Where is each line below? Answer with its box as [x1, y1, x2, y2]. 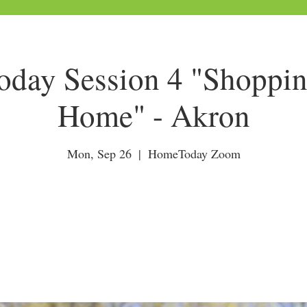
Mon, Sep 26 [66, 145, 132, 162]
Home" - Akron [57, 95, 250, 136]
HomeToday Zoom [147, 145, 241, 162]
